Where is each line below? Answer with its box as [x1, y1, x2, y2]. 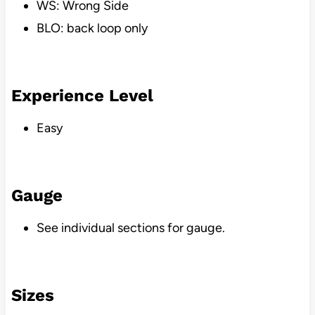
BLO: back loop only [36, 20, 148, 37]
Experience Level [11, 86, 153, 106]
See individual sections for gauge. [36, 220, 225, 236]
